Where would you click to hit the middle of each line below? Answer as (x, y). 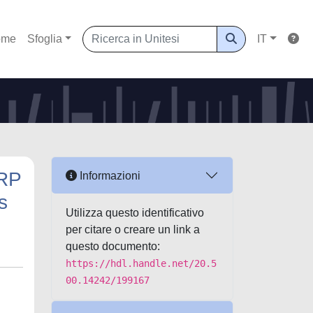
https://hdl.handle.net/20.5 (141, 263)
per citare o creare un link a (133, 230)
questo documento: (113, 246)
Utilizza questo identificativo (135, 213)
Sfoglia (44, 39)
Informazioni (109, 175)
